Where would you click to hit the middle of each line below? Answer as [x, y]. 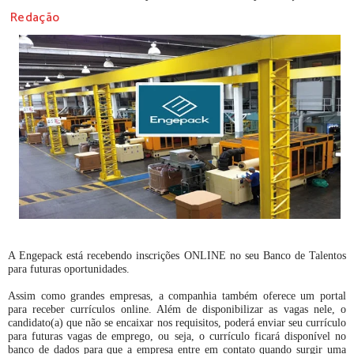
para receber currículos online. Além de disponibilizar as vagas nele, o [177, 309]
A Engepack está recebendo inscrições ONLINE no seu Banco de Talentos [177, 255]
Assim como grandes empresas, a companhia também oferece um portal [177, 296]
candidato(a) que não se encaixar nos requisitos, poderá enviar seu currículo [177, 322]
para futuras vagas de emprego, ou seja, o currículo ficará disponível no [177, 336]
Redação [35, 18]
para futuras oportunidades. [69, 269]
